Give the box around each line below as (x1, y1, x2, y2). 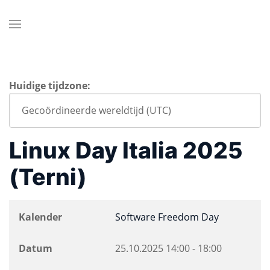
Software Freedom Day (115, 210, 219, 224)
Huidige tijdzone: (9, 79, 90, 92)
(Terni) (9, 163, 87, 190)
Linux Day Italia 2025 (9, 137, 243, 164)
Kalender (19, 210, 62, 224)
